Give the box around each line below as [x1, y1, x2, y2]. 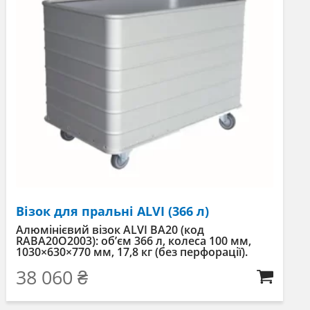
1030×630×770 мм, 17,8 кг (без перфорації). [16, 244, 248, 259]
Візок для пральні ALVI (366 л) [16, 202, 209, 219]
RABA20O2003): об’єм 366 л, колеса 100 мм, [16, 232, 251, 248]
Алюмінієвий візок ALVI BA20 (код [16, 221, 204, 237]
